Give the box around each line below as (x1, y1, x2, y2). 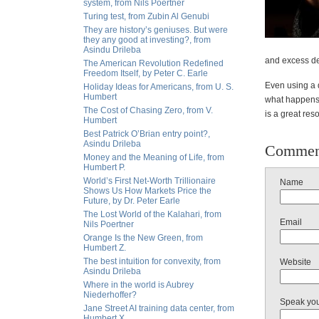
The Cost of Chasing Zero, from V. (83, 105, 213, 115)
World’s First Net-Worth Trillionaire (83, 176, 216, 186)
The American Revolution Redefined (83, 58, 224, 68)
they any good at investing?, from (83, 35, 211, 45)
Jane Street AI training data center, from (83, 303, 234, 313)
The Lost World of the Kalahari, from (83, 209, 221, 219)
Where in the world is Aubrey (83, 280, 194, 290)
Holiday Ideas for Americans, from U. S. (83, 82, 234, 92)
